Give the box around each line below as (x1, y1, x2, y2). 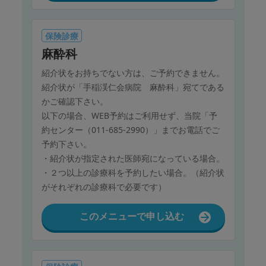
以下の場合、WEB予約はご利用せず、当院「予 (41, 110, 217, 122)
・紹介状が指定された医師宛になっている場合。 (41, 153, 224, 164)
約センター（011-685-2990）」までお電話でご (41, 124, 220, 136)
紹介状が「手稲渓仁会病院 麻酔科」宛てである (41, 81, 224, 93)
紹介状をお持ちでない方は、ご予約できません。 (41, 67, 224, 79)
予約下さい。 (41, 138, 91, 150)
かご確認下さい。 (41, 96, 108, 107)
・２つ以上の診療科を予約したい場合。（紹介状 (41, 167, 224, 179)
